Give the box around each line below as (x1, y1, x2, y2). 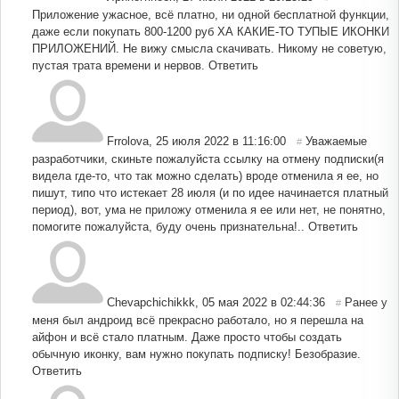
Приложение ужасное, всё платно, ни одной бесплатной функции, (32, 7, 389, 21)
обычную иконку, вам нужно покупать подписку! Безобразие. (32, 346, 361, 361)
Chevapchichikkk (107, 295, 195, 309)
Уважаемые (305, 134, 367, 148)
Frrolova (107, 134, 149, 148)
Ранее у (345, 295, 387, 309)
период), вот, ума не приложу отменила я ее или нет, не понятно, (32, 202, 386, 216)
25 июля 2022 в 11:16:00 (156, 134, 286, 148)
